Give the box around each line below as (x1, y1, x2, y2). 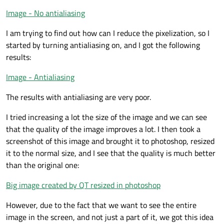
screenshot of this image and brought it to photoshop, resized (6, 135, 214, 147)
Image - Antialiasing (6, 71, 74, 83)
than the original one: (6, 159, 79, 171)
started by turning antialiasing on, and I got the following (6, 39, 200, 51)
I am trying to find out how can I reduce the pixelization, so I (6, 27, 209, 39)
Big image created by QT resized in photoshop (6, 179, 160, 191)
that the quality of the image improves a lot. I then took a (6, 123, 200, 135)
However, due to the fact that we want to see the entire (6, 199, 196, 211)
